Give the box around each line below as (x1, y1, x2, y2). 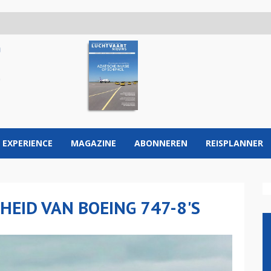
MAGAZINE (71, 137, 116, 149)
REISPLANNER (206, 137, 263, 149)
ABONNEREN (134, 137, 188, 149)
